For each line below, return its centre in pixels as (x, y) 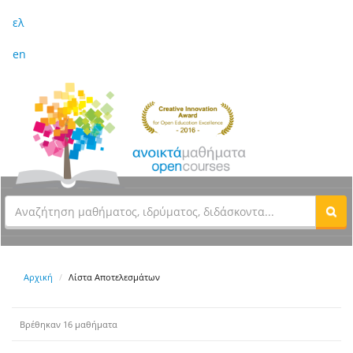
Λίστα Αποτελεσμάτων (114, 277)
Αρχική (38, 277)
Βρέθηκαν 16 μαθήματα (69, 325)
